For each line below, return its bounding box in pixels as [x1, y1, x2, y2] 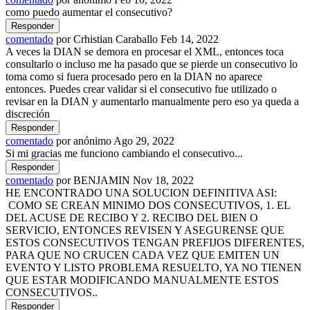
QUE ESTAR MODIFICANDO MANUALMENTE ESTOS [6, 273, 279, 286]
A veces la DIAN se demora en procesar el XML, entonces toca [6, 45, 284, 57]
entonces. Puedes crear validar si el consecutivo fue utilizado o [6, 82, 277, 95]
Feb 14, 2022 [161, 33, 219, 45]
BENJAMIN [73, 174, 130, 186]
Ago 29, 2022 [113, 134, 174, 147]
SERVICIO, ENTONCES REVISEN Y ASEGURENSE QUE [6, 224, 284, 236]
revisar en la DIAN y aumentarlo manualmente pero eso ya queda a [6, 95, 299, 107]
